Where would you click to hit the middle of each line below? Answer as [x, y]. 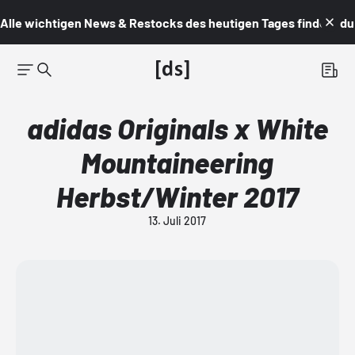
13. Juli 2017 [177, 221]
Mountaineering [177, 162]
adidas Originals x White [177, 128]
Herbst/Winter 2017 [177, 196]
